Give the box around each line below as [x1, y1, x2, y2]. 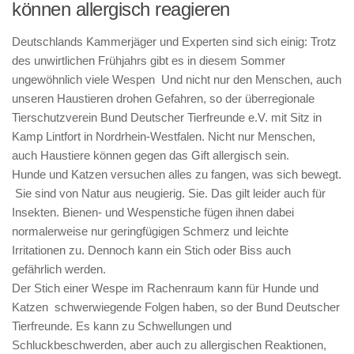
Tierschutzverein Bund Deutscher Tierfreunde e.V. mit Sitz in [12, 111, 322, 124]
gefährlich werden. [12, 262, 106, 276]
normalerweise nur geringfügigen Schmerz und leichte [12, 224, 288, 238]
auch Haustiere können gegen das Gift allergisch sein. [12, 149, 289, 162]
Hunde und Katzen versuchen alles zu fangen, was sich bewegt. [12, 168, 341, 181]
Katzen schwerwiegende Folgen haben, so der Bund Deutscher [12, 300, 340, 314]
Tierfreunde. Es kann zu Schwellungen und [12, 319, 232, 333]
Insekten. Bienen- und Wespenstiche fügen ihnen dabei [12, 205, 294, 219]
